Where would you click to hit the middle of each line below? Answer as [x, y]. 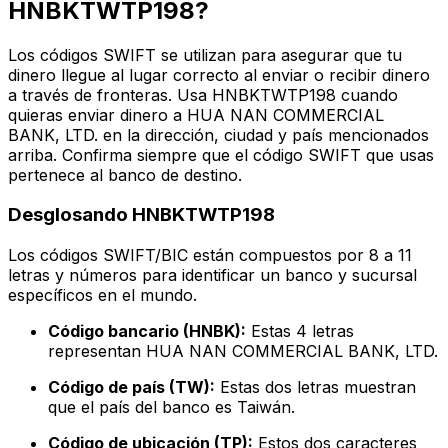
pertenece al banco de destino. [125, 174]
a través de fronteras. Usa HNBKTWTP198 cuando [203, 94]
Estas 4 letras [300, 331]
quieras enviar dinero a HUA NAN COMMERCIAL [196, 114]
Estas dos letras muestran [315, 387]
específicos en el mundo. [102, 295]
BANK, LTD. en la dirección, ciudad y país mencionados [218, 134]
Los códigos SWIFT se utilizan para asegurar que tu [205, 54]
